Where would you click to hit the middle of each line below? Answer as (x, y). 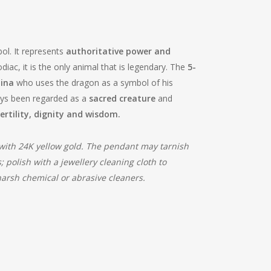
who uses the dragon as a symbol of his (93, 83)
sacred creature (122, 98)
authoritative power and (118, 51)
